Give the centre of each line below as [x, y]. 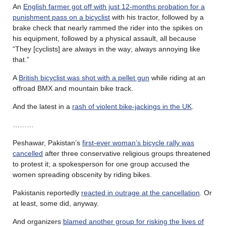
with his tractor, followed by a [157, 17]
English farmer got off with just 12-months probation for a [114, 6]
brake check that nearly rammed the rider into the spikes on [108, 27]
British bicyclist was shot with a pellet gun [84, 77]
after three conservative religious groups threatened [127, 153]
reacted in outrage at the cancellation [140, 192]
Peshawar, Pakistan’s [47, 143]
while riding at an [177, 77]
